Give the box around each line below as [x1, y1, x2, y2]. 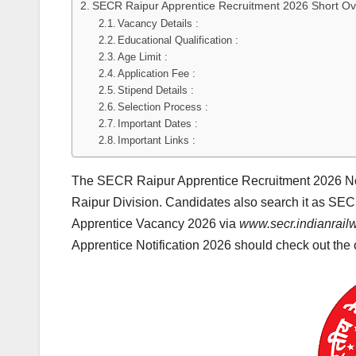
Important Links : [118, 134, 196, 147]
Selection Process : [118, 101, 209, 114]
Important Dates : [118, 118, 199, 130]
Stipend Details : [118, 84, 195, 97]
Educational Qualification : [118, 34, 239, 47]
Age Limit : [118, 51, 168, 64]
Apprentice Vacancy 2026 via [72, 216, 239, 230]
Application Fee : [118, 68, 196, 80]
